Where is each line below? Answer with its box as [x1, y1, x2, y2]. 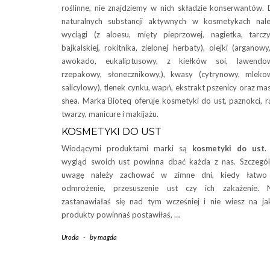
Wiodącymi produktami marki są [61, 143, 192, 153]
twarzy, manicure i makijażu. [61, 109, 159, 119]
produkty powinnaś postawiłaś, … [61, 210, 180, 219]
